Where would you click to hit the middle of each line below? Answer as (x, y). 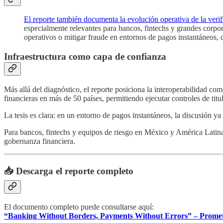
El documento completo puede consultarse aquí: (79, 207)
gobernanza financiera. (40, 141)
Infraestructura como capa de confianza (85, 57)
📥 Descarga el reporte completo (69, 171)
